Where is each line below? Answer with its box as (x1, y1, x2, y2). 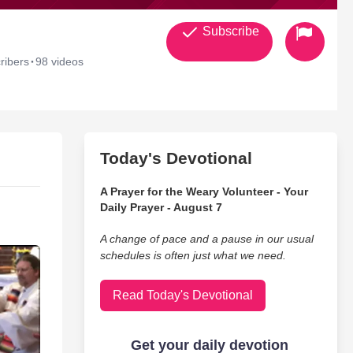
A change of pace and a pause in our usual (99, 232, 314, 245)
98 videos (35, 55, 84, 68)
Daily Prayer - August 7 (99, 201, 222, 214)
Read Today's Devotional (112, 288, 253, 302)
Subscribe (199, 24, 259, 38)
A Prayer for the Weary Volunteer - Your (99, 185, 308, 198)
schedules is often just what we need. (99, 249, 286, 262)
